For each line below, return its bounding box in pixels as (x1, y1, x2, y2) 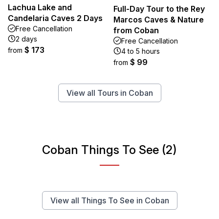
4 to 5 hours (121, 46, 160, 55)
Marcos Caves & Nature (113, 14, 204, 24)
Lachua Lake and (8, 2, 72, 12)
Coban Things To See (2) (42, 142, 177, 157)
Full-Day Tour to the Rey (113, 3, 205, 14)
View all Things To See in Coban (50, 195, 169, 205)
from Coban (113, 25, 159, 35)
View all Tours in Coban (66, 88, 153, 98)
